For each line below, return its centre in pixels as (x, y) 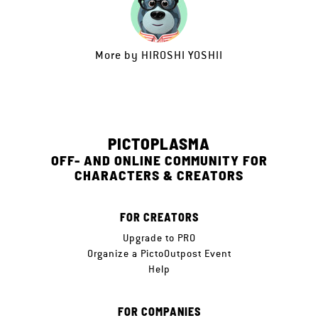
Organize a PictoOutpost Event (159, 253)
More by (118, 55)
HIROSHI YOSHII (182, 55)
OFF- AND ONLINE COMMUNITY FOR (159, 160)
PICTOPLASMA (159, 143)
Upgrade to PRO (159, 238)
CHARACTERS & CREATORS (159, 175)
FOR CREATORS (159, 217)
